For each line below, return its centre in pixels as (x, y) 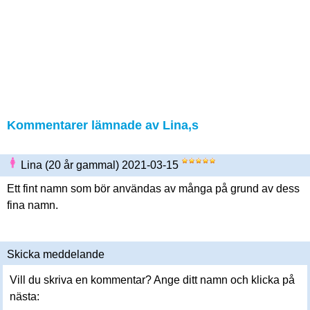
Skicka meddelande (56, 254)
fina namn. (33, 205)
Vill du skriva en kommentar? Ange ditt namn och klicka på (152, 280)
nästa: (25, 297)
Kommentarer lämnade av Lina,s (103, 125)
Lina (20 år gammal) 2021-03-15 (101, 165)
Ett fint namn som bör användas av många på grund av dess (153, 189)
